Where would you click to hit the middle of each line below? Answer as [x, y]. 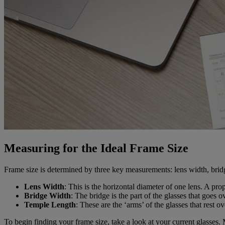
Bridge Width [47, 196]
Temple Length [50, 205]
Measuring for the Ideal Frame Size [96, 148]
